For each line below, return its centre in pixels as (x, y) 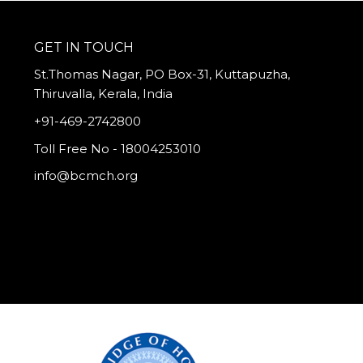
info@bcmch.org (86, 176)
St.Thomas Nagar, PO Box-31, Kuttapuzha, (162, 75)
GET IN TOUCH (84, 47)
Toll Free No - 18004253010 (118, 148)
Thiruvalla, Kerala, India (104, 94)
